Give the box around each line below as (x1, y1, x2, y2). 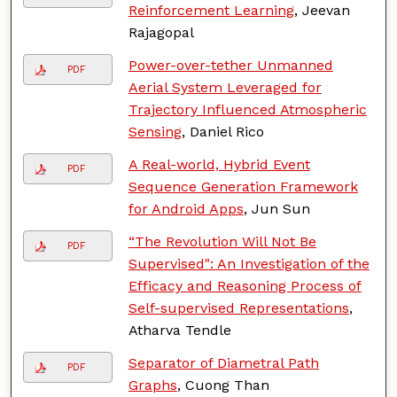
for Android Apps (128, 199, 244, 217)
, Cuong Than (176, 376, 269, 393)
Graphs (128, 376, 177, 393)
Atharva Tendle (128, 321, 231, 339)
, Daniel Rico (181, 122, 264, 140)
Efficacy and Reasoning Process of (128, 276, 362, 294)
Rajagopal (128, 23, 194, 41)
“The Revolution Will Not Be (128, 232, 316, 250)
